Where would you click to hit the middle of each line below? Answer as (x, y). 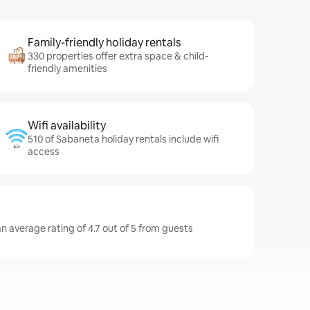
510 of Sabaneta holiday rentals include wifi (123, 139)
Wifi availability (67, 126)
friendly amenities (67, 69)
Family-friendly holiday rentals (104, 43)
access (44, 152)
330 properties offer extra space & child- (118, 56)
